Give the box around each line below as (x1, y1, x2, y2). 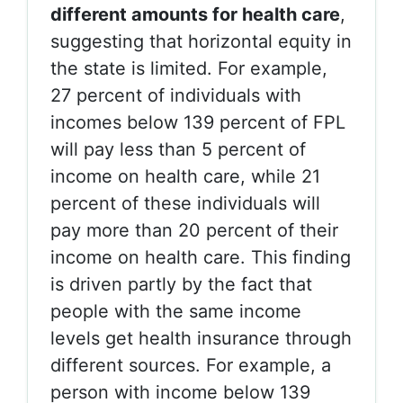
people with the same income (50, 300, 301, 322)
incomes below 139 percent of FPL (50, 112, 345, 133)
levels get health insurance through (50, 327, 352, 349)
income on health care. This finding (50, 246, 351, 268)
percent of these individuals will (50, 193, 320, 214)
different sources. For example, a (50, 354, 331, 376)
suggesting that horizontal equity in (50, 31, 352, 52)
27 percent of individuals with (50, 85, 301, 106)
